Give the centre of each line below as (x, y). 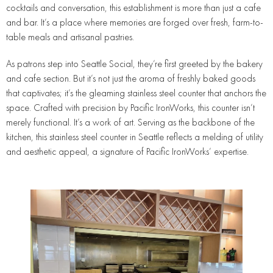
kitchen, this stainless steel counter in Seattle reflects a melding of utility (135, 137)
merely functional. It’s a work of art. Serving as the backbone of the (130, 122)
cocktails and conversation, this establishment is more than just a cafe (133, 8)
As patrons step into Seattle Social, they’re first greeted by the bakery (134, 64)
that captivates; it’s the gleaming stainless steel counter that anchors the (136, 93)
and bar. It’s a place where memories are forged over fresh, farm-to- (135, 22)
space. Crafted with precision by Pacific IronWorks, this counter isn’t (130, 108)
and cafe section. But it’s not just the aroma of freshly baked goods (131, 78)
